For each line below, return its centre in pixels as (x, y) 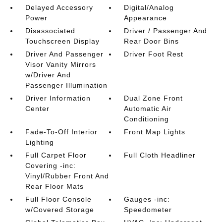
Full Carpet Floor (56, 155)
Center (37, 108)
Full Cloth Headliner (160, 155)
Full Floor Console (58, 199)
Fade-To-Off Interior (61, 132)
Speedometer (148, 209)
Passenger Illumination (66, 85)
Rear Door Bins (152, 41)
